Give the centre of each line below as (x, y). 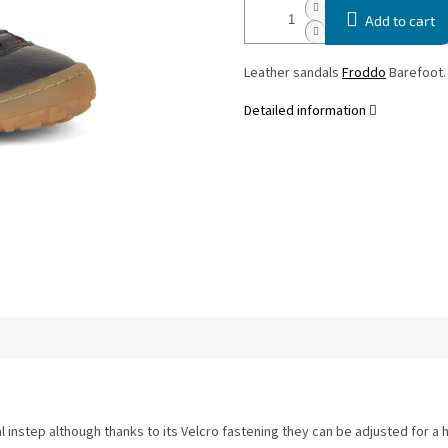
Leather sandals (293, 73)
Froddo (364, 73)
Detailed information (305, 111)
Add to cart (400, 21)
